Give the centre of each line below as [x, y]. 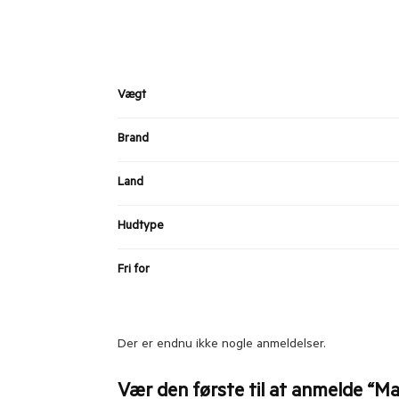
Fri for [133, 271]
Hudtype [140, 227]
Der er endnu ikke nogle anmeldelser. [221, 346]
